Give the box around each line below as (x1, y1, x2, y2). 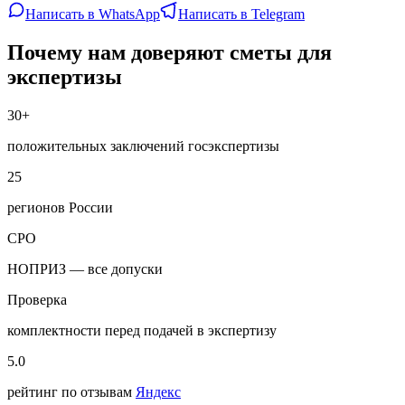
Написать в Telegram (178, 6, 305, 23)
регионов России (7, 199, 113, 215)
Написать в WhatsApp (25, 6, 160, 23)
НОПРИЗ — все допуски (7, 260, 163, 277)
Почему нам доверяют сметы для (7, 40, 332, 64)
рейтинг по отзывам (7, 383, 132, 400)
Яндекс (136, 383, 181, 400)
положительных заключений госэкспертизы (7, 137, 279, 154)
